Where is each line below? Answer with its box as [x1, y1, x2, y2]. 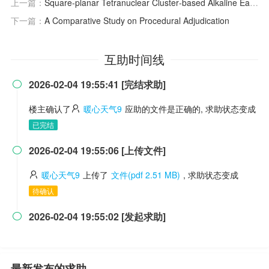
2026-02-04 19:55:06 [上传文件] [29, 144, 166, 157]
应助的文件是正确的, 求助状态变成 [125, 103, 256, 115]
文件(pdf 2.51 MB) [111, 169, 180, 181]
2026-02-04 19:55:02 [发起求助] [29, 210, 166, 223]
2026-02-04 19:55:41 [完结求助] [29, 77, 166, 91]
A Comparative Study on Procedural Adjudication [44, 14, 229, 26]
